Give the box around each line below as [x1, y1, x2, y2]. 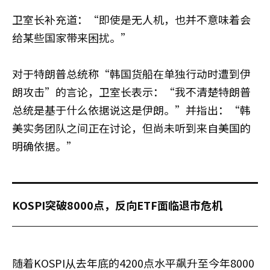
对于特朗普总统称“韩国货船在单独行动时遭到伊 [12, 65, 251, 81]
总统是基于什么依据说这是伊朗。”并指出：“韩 [12, 101, 251, 118]
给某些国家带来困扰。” [12, 29, 131, 45]
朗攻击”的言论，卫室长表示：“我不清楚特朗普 [12, 83, 251, 99]
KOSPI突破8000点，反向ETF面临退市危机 [12, 196, 222, 213]
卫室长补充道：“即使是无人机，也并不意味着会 [12, 11, 251, 27]
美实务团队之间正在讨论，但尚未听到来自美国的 [12, 119, 251, 136]
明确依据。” [12, 137, 77, 154]
